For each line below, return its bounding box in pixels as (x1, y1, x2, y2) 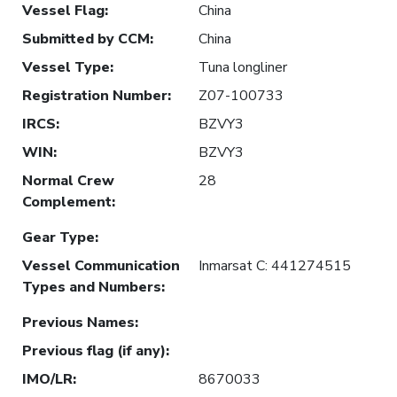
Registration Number (22, 85, 167, 105)
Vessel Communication (22, 255, 180, 276)
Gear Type (22, 227, 95, 247)
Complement (22, 191, 112, 212)
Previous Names (22, 312, 135, 332)
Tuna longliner (198, 57, 287, 77)
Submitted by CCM (22, 28, 150, 49)
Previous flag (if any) (22, 340, 166, 361)
